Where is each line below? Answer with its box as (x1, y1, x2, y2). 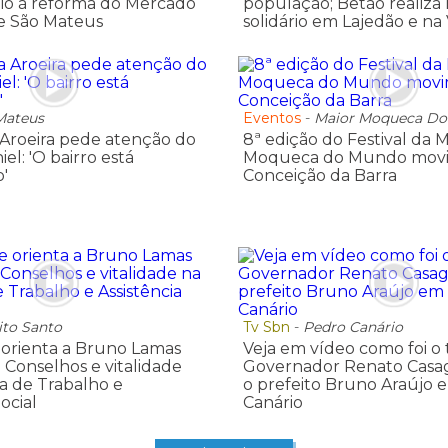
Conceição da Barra (242, 166, 397, 186)
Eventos (242, 109, 301, 128)
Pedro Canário (302, 317, 403, 336)
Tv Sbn (242, 317, 290, 336)
